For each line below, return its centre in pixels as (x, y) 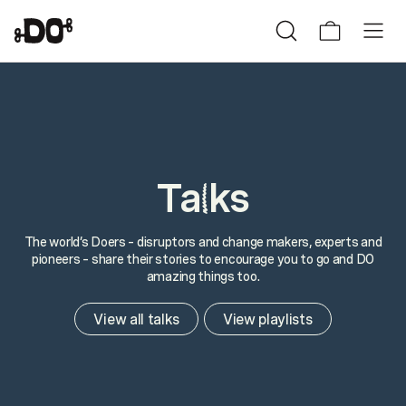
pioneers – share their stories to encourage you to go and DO (203, 259)
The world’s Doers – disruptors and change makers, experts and (203, 242)
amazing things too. (203, 276)
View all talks (136, 319)
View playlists (268, 319)
